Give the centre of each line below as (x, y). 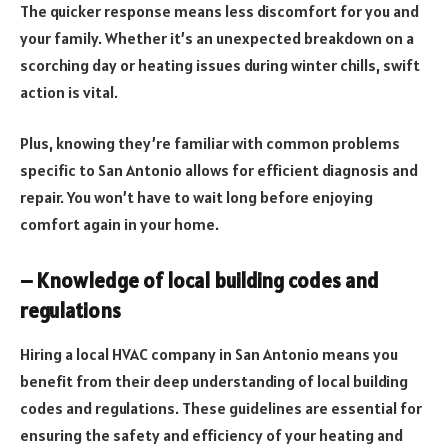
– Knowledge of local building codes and (199, 280)
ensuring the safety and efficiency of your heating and (211, 435)
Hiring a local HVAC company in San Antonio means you (209, 354)
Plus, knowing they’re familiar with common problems (210, 143)
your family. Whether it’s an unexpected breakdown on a (217, 37)
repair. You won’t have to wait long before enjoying (196, 197)
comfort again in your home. (119, 224)
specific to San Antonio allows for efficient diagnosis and (219, 170)
